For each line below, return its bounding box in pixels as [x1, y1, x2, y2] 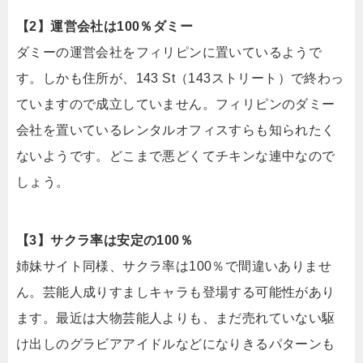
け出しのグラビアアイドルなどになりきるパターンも [16, 336, 335, 351]
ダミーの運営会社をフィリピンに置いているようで [16, 45, 322, 59]
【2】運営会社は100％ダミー [16, 19, 193, 33]
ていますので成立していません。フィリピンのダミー [16, 96, 335, 111]
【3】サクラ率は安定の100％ [16, 233, 193, 247]
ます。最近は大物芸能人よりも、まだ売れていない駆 [16, 310, 335, 325]
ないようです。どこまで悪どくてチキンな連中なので [16, 148, 335, 163]
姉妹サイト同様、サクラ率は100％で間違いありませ [16, 258, 331, 273]
